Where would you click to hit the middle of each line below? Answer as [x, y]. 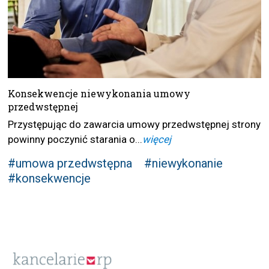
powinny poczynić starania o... [75, 140]
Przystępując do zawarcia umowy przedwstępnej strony [134, 125]
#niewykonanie [184, 164]
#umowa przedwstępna [70, 164]
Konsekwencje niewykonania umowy [99, 94]
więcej [157, 140]
